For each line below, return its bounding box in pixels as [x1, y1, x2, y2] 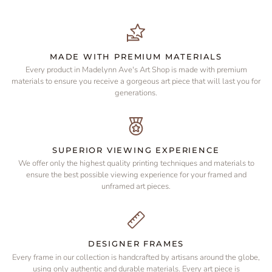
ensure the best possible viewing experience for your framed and [25, 169, 246, 181]
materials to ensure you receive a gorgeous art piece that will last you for [12, 76, 260, 87]
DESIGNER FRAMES [87, 239, 185, 249]
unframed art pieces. [101, 181, 171, 192]
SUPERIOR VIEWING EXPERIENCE [52, 145, 220, 155]
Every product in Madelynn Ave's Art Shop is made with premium [25, 64, 247, 76]
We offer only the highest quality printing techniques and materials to [18, 158, 254, 169]
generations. [115, 87, 157, 99]
